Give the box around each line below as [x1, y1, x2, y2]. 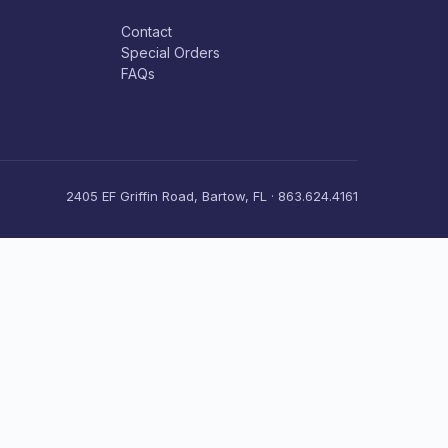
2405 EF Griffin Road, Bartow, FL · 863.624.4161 [66, 187, 358, 204]
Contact [120, 23, 172, 41]
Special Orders [120, 44, 220, 62]
